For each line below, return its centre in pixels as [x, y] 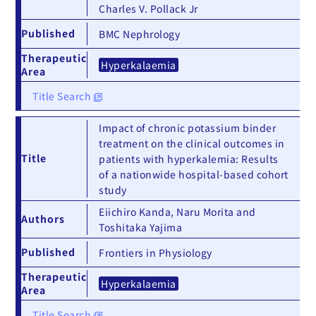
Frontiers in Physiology [156, 253]
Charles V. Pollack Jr [148, 9]
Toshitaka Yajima [141, 227]
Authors [43, 219]
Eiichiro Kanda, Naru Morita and [177, 212]
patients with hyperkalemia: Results [189, 159]
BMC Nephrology [140, 34]
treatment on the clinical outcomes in [192, 144]
